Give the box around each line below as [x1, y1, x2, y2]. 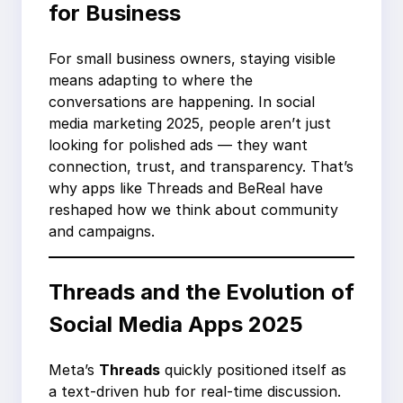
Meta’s [49, 360, 99, 379]
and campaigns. [49, 222, 155, 241]
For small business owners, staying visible [49, 49, 336, 68]
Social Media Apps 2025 [49, 311, 303, 338]
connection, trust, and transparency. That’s [49, 157, 354, 176]
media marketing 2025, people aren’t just [49, 114, 331, 133]
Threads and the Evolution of [49, 279, 354, 306]
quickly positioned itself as [160, 360, 346, 379]
